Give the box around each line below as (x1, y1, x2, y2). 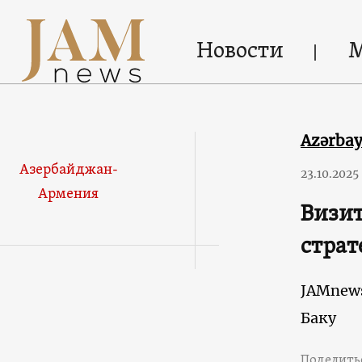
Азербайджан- (19, 161, 118, 179)
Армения (38, 185, 99, 204)
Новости (196, 36, 284, 66)
